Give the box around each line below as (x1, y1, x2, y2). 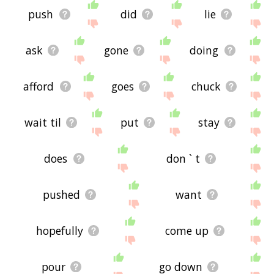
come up (165, 223, 209, 239)
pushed (42, 187, 80, 202)
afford (23, 79, 54, 94)
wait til (24, 115, 62, 130)
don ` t (166, 151, 200, 166)
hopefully (35, 223, 83, 239)
